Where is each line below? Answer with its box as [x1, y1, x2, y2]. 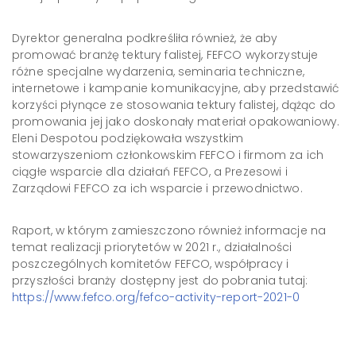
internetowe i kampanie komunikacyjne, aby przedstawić [12, 80, 340, 96]
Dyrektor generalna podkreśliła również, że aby [12, 30, 278, 46]
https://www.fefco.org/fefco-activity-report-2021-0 [12, 289, 300, 305]
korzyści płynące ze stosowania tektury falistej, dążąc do [12, 97, 335, 113]
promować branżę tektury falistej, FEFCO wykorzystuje [12, 47, 319, 63]
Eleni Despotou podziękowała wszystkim [12, 130, 244, 146]
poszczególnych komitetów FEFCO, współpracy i [12, 256, 289, 272]
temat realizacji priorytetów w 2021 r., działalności [12, 239, 292, 255]
